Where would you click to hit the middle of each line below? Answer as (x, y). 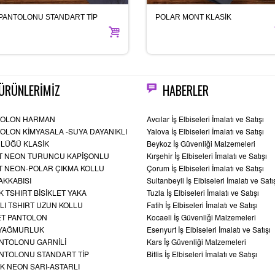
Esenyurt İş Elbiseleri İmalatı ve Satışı (209, 229)
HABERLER (186, 90)
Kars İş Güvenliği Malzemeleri (196, 241)
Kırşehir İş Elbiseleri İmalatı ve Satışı (207, 155)
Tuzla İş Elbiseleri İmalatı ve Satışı (203, 192)
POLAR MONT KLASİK (193, 17)
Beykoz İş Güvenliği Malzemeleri (201, 143)
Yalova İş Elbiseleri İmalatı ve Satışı (205, 131)
